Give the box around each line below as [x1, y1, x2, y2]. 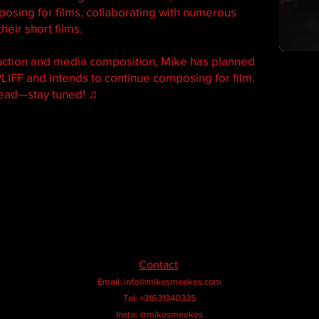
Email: [98, 276, 124, 287]
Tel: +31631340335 [122, 293, 197, 303]
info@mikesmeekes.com [124, 276, 221, 287]
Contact [139, 258, 178, 271]
